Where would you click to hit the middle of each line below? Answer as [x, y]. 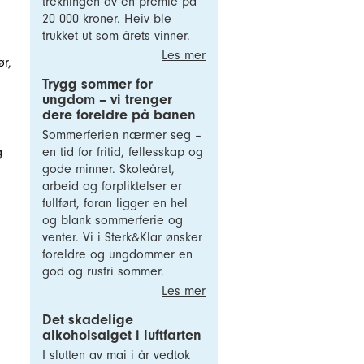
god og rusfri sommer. [103, 271]
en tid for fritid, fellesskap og [123, 152]
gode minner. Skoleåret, [108, 169]
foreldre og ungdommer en [117, 254]
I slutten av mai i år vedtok [116, 355]
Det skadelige [88, 320]
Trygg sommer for [97, 84]
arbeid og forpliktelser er [112, 186]
